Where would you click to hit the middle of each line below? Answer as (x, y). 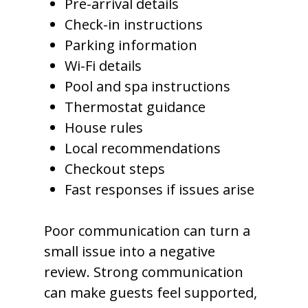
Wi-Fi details (103, 66)
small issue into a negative (130, 251)
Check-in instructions (134, 24)
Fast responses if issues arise (159, 189)
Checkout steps (115, 169)
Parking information (131, 45)
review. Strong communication (144, 272)
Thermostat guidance (135, 107)
